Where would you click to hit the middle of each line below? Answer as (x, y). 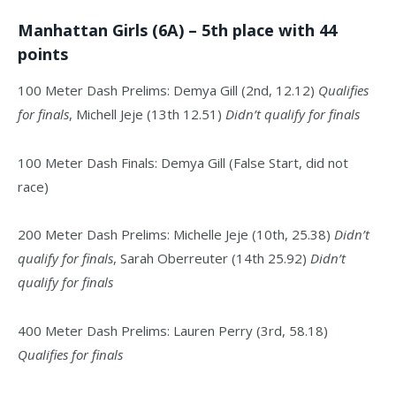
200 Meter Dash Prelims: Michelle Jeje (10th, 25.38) (176, 235)
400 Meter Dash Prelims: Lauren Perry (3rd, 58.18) (173, 331)
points (43, 54)
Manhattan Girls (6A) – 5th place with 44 (177, 30)
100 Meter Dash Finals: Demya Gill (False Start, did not (183, 162)
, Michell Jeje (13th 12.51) (147, 114)
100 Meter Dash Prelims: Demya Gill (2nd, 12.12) (168, 90)
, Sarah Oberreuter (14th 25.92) (212, 259)
